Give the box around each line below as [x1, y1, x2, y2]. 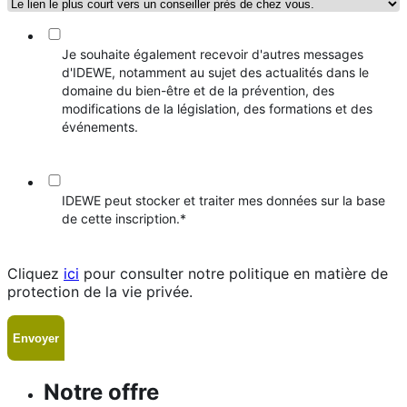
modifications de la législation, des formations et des [62, 101, 372, 117]
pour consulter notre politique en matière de [79, 264, 388, 283]
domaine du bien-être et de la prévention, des [62, 83, 334, 99]
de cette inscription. [62, 211, 180, 227]
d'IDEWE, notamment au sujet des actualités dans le [62, 65, 369, 81]
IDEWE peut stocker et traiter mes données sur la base [62, 193, 385, 209]
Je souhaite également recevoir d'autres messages [62, 46, 363, 63]
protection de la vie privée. [7, 283, 197, 302]
